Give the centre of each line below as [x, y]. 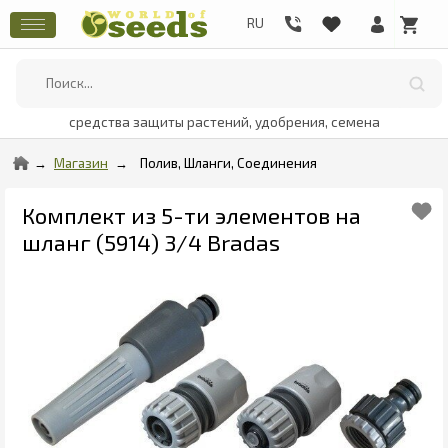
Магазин [81, 162]
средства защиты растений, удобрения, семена [224, 121]
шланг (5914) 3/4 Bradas [151, 242]
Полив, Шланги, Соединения [228, 162]
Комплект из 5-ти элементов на [191, 215]
